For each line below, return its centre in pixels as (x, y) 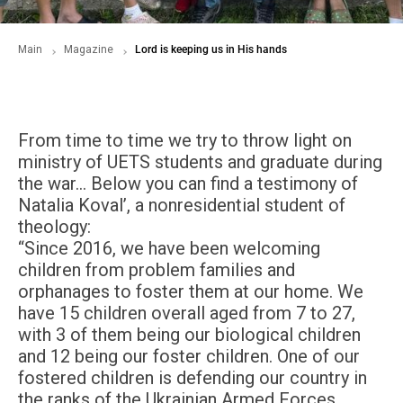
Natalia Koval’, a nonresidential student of (182, 205)
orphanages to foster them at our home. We (191, 291)
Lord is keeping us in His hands (211, 49)
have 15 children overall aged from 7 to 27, (187, 313)
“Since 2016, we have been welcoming (169, 248)
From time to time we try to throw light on (185, 140)
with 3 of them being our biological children (189, 335)
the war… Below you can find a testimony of (188, 184)
